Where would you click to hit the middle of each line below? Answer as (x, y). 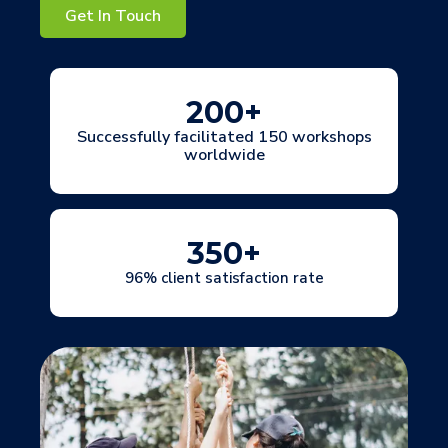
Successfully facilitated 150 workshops (224, 137)
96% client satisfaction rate (224, 278)
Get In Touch (113, 15)
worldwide (224, 155)
